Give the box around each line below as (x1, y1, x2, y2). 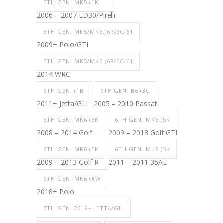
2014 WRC (37, 69, 70, 79)
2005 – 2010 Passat (94, 99, 157, 109)
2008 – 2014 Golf (37, 128, 92, 138)
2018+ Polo (37, 187, 74, 197)
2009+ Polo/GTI (37, 40, 88, 50)
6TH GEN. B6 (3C (100, 87, 150, 95)
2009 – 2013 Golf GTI (109, 128, 177, 138)
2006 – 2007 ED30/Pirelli (37, 10, 115, 20)
